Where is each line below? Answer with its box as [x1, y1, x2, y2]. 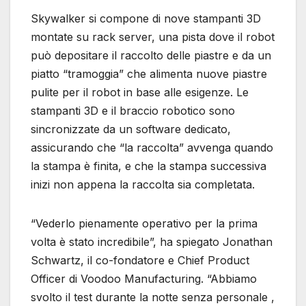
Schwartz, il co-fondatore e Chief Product [31, 253, 249, 267]
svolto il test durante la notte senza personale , [31, 290, 275, 304]
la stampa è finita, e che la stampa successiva [31, 158, 266, 173]
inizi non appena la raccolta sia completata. [31, 177, 255, 191]
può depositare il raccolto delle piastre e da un [31, 48, 271, 62]
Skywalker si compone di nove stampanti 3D [31, 11, 261, 25]
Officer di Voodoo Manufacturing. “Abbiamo [31, 271, 257, 286]
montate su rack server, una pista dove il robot [31, 29, 275, 44]
